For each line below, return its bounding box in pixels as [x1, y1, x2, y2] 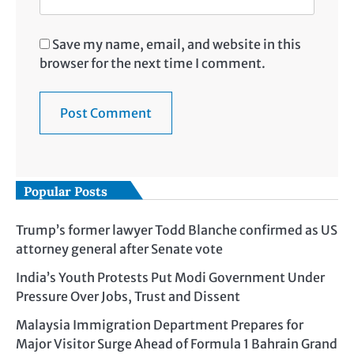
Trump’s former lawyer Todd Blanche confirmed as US [16, 221, 337, 238]
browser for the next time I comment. [40, 55, 265, 71]
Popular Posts [24, 183, 107, 199]
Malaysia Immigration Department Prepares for [16, 316, 303, 333]
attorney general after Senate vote [16, 240, 223, 257]
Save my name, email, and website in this [52, 36, 301, 52]
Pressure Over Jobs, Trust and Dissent [16, 288, 240, 304]
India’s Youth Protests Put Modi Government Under [16, 269, 325, 285]
